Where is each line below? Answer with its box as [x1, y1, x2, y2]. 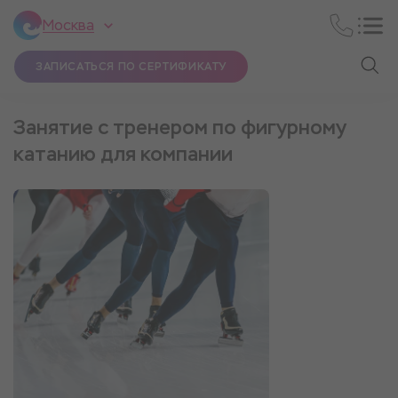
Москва [43, 15, 94, 35]
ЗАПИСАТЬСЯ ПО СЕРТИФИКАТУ [36, 60, 227, 74]
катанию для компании [13, 141, 233, 167]
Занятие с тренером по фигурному [13, 115, 346, 140]
